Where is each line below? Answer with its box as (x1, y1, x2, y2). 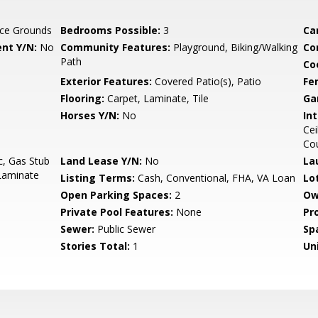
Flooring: (60, 92, 105, 105)
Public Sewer (94, 222, 156, 236)
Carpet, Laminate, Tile (104, 92, 209, 105)
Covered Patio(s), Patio (152, 75, 262, 88)
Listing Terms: (60, 171, 136, 185)
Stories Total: (60, 239, 131, 253)
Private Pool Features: (60, 205, 174, 219)
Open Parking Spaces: (60, 188, 172, 202)
